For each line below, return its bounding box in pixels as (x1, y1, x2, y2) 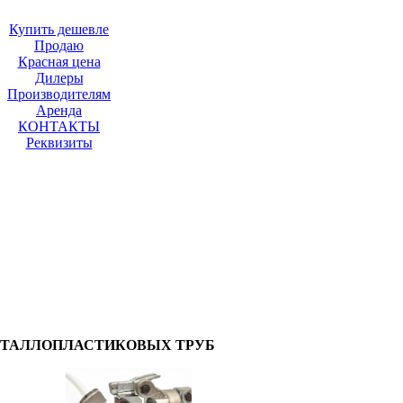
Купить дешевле (9, 22, 109, 37)
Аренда (36, 103, 82, 118)
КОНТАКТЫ (18, 119, 100, 134)
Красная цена (17, 54, 101, 69)
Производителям (7, 86, 111, 102)
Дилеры (34, 70, 84, 85)
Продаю (34, 38, 84, 53)
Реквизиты (25, 135, 93, 150)
